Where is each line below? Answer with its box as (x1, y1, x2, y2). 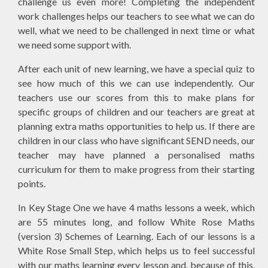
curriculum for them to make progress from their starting (18, 163, 255, 175)
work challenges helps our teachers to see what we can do (18, 10, 255, 22)
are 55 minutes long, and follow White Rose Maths (18, 215, 255, 227)
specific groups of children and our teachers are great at (18, 105, 255, 117)
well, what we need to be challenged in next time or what (18, 24, 255, 36)
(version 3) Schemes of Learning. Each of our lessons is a (18, 230, 255, 242)
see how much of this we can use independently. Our (18, 77, 255, 89)
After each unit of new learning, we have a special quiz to (18, 62, 255, 74)
